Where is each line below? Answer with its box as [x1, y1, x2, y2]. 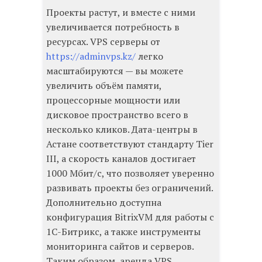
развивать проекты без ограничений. [46, 181, 213, 195]
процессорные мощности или [46, 94, 180, 107]
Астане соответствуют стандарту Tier [46, 137, 213, 151]
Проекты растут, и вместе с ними [46, 6, 195, 19]
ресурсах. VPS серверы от [46, 35, 160, 49]
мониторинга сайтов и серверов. [46, 240, 194, 253]
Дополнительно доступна [46, 196, 161, 209]
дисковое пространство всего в [46, 108, 188, 122]
